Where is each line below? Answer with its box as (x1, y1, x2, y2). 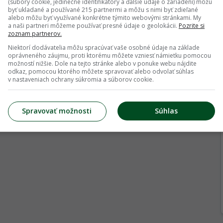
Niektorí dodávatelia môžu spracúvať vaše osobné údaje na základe (8, 43, 200, 52)
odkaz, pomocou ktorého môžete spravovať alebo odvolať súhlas (8, 67, 194, 76)
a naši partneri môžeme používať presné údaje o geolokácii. (8, 21, 179, 30)
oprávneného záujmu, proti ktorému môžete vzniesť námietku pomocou (8, 51, 211, 60)
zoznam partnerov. (8, 29, 62, 38)
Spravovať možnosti (22, 106, 92, 115)
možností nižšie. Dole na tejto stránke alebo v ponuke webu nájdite (8, 59, 197, 68)
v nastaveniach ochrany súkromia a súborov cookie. (8, 75, 154, 84)
